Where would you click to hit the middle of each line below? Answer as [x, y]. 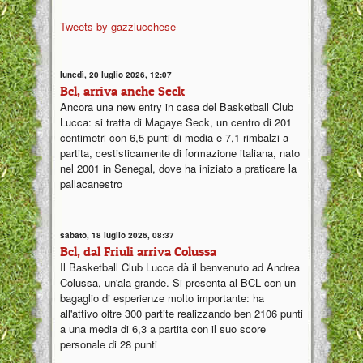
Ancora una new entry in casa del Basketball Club [177, 107]
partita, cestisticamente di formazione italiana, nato [180, 153]
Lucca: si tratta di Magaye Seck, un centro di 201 [176, 122]
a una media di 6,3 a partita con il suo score [163, 328]
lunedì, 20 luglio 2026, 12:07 [116, 75]
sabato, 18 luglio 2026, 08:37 [117, 235]
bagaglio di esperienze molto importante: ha [162, 297]
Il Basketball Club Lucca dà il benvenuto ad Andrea [180, 267]
